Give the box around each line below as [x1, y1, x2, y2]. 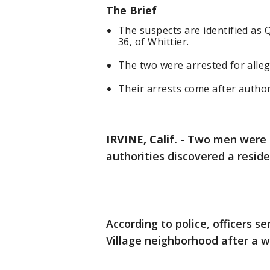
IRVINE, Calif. [106, 132, 177, 147]
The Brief [106, 3, 160, 18]
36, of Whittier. [118, 35, 189, 49]
